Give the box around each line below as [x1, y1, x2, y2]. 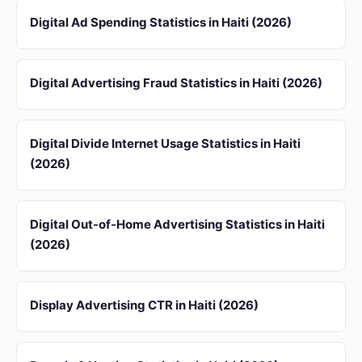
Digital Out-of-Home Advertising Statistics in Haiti [30, 217, 325, 232]
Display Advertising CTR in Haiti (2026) [30, 297, 259, 313]
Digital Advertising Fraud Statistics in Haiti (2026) [30, 75, 322, 90]
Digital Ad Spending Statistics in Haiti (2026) [30, 15, 292, 30]
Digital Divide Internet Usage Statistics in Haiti [30, 136, 301, 151]
